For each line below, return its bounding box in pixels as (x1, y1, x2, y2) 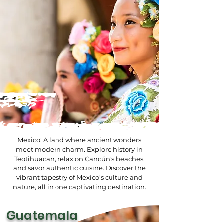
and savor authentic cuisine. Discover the (13, 164, 146, 172)
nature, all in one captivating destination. (12, 183, 146, 191)
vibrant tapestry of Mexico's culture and (16, 173, 143, 181)
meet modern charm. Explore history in (16, 145, 143, 153)
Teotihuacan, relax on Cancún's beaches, (14, 155, 145, 163)
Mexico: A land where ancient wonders (17, 136, 141, 144)
